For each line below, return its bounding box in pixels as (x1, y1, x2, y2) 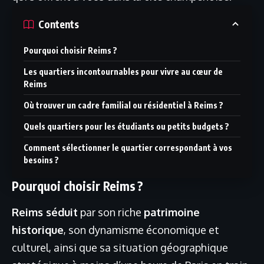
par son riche (78, 206, 144, 219)
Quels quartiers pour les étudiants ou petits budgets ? (24, 121, 229, 131)
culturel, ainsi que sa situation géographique (12, 241, 228, 255)
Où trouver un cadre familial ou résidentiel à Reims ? (24, 100, 223, 110)
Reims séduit (12, 206, 78, 219)
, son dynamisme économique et (64, 223, 219, 237)
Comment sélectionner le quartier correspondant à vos (24, 143, 232, 153)
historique (12, 223, 64, 237)
